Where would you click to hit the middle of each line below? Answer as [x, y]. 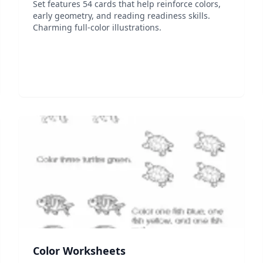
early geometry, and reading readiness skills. [122, 16]
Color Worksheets [79, 251]
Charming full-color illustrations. [97, 27]
